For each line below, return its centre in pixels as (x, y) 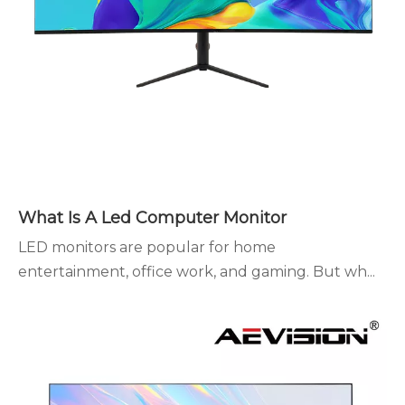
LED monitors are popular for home (147, 247)
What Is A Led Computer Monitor (152, 218)
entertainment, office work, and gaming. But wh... (197, 272)
